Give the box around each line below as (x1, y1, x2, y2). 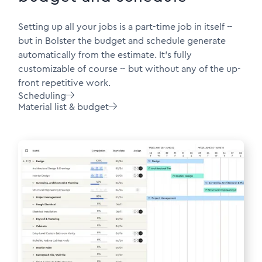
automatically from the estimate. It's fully (18, 47, 192, 61)
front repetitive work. (18, 75, 111, 89)
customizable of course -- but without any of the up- (18, 61, 241, 75)
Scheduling (18, 88, 66, 102)
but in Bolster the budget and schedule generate (18, 33, 226, 47)
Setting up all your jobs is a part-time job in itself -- (18, 19, 233, 33)
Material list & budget (18, 99, 109, 113)
